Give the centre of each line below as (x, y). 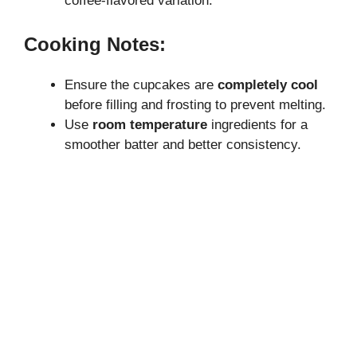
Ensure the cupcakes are (141, 85)
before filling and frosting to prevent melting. (195, 105)
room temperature (150, 125)
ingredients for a (257, 125)
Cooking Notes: (95, 45)
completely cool (268, 85)
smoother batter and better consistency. (183, 145)
